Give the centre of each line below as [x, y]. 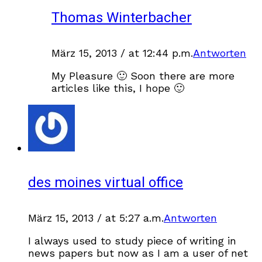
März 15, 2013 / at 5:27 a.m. [96, 218]
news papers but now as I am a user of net [138, 253]
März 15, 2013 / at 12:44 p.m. [122, 53]
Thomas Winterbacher [122, 18]
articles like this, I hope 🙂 [118, 88]
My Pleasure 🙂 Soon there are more [143, 76]
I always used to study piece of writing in [132, 240]
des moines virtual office [106, 182]
